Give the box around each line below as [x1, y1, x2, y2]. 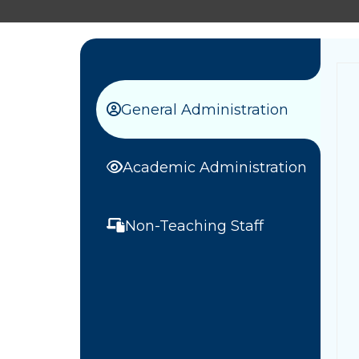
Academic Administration [123, 159, 308, 177]
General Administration [121, 100, 289, 119]
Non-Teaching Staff [125, 216, 264, 235]
